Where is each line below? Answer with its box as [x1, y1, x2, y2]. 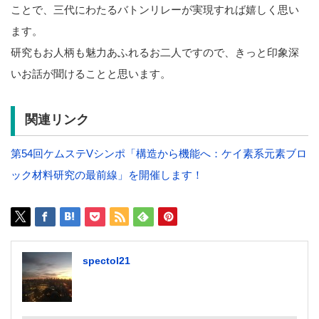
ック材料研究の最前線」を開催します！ [11, 168, 203, 181]
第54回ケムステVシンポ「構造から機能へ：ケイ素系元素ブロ [11, 147, 307, 159]
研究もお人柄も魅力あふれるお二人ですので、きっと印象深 [11, 46, 299, 59]
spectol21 [83, 254, 130, 266]
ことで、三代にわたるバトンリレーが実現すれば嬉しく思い [11, 4, 299, 16]
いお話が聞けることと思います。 [11, 68, 171, 80]
